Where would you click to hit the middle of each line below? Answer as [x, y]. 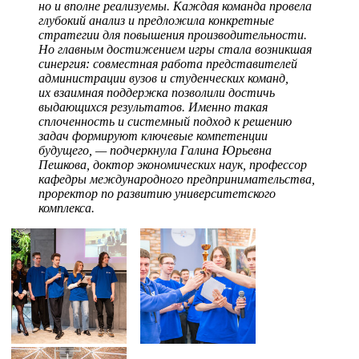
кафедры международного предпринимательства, [177, 179]
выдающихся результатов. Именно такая [153, 107]
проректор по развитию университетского [157, 194]
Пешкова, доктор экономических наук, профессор [173, 165]
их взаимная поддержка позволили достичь [157, 93]
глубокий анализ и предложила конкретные [156, 21]
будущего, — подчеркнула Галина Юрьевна [155, 151]
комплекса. [67, 208]
